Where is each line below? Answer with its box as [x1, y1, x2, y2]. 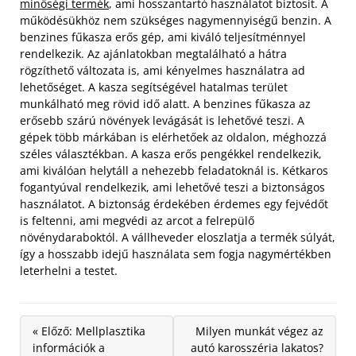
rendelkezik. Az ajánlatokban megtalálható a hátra [20, 46, 287, 62]
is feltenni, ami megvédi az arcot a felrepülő [20, 213, 254, 229]
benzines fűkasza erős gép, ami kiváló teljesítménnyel [20, 29, 306, 45]
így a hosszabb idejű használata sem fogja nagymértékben [20, 246, 331, 262]
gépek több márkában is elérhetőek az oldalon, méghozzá [20, 130, 327, 145]
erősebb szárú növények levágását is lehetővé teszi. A [20, 113, 304, 129]
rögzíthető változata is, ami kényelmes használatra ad [20, 63, 305, 79]
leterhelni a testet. [20, 263, 118, 279]
